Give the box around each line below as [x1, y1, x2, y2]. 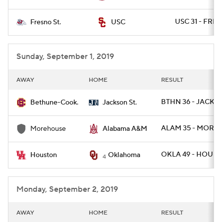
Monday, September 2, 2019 [16, 184, 118, 194]
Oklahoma [108, 151, 140, 160]
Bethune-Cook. [30, 98, 78, 107]
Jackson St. [103, 98, 137, 107]
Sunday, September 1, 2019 [16, 52, 114, 61]
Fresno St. [30, 18, 61, 27]
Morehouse [30, 124, 66, 133]
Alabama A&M [103, 124, 147, 133]
